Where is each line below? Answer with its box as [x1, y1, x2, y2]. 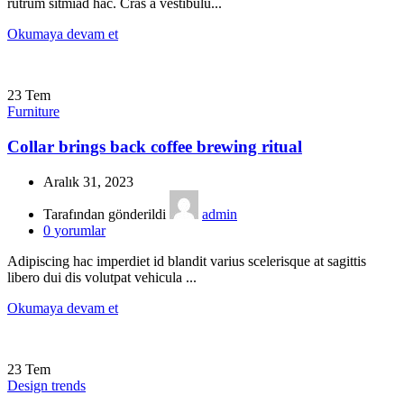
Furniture [7, 104, 60, 120]
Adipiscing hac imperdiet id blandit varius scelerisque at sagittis [7, 252, 366, 269]
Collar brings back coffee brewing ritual [7, 137, 302, 157]
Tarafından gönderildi [43, 206, 166, 222]
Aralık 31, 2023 [43, 173, 133, 189]
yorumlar [54, 222, 106, 238]
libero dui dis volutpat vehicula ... [7, 269, 197, 285]
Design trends [7, 377, 86, 393]
